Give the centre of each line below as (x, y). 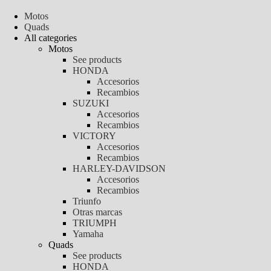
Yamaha (88, 234)
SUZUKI (91, 103)
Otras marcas (97, 212)
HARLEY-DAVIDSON (119, 168)
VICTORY (94, 136)
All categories (51, 38)
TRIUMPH (95, 223)
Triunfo (87, 201)
